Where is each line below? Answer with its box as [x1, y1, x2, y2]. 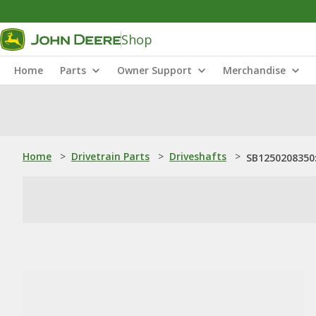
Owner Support [117, 63, 192, 77]
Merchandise [223, 63, 286, 77]
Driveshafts [169, 150, 226, 163]
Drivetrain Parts [71, 150, 150, 163]
